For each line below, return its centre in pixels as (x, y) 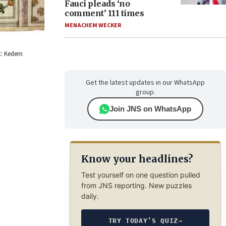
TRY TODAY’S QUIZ (143, 220)
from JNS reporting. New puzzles (136, 185)
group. (145, 92)
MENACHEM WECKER (93, 25)
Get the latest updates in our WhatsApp (145, 83)
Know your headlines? (137, 159)
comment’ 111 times (104, 13)
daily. (90, 196)
